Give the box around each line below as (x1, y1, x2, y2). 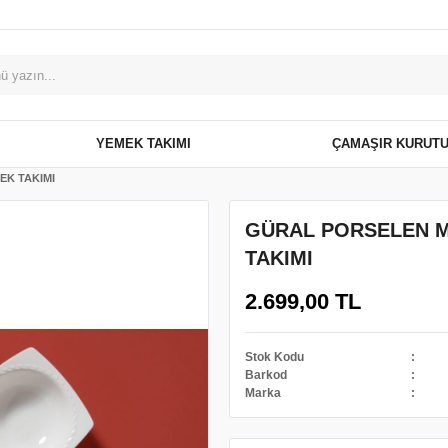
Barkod (245, 368, 287, 382)
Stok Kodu (245, 350, 304, 364)
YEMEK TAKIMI (95, 136, 191, 151)
